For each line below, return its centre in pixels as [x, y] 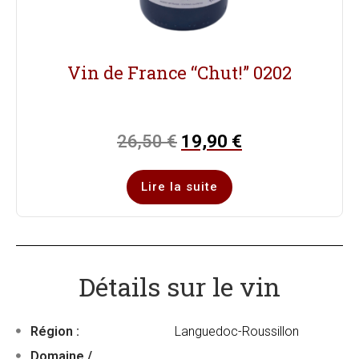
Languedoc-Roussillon [236, 332]
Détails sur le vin [179, 287]
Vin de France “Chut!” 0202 [179, 73]
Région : [53, 332]
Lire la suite [179, 187]
